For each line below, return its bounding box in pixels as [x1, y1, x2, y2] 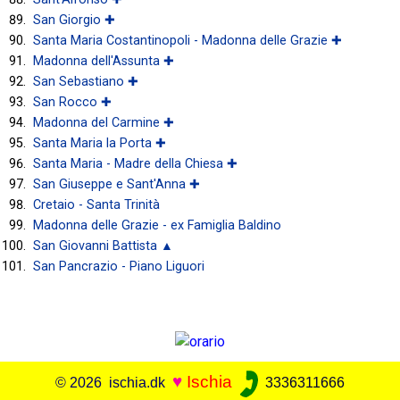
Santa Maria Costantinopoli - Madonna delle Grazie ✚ [33, 32, 342, 48]
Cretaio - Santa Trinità [33, 196, 160, 212]
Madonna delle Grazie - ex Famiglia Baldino [33, 217, 281, 233]
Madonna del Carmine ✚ [33, 114, 174, 130]
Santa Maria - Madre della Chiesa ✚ [33, 155, 237, 171]
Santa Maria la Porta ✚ [33, 135, 166, 151]
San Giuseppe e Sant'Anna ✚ [33, 176, 200, 192]
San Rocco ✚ [33, 94, 112, 110]
